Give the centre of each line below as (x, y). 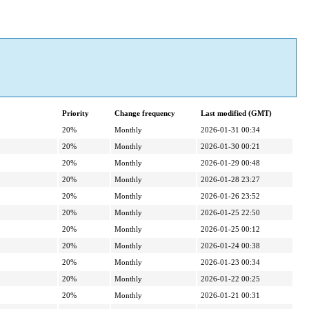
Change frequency (145, 113)
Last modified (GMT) (236, 113)
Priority (76, 113)
